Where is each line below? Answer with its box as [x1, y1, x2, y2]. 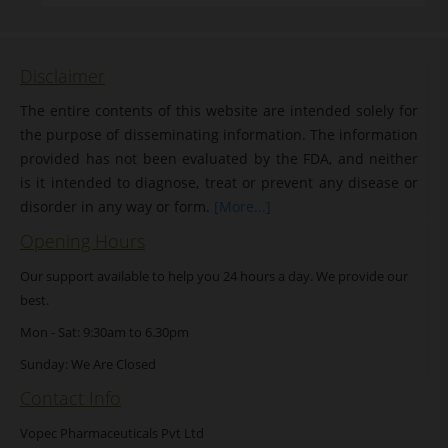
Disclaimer [20, 63, 105, 88]
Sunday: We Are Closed [20, 354, 156, 373]
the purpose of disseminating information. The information [20, 124, 419, 144]
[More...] [214, 196, 271, 216]
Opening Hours [20, 228, 145, 253]
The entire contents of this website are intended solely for [20, 100, 419, 120]
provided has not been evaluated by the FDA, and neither [20, 148, 419, 168]
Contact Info [20, 385, 121, 410]
